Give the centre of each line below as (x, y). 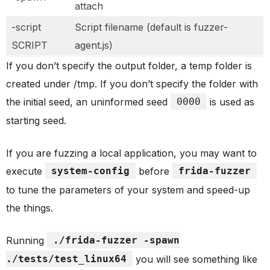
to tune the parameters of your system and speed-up (128, 190)
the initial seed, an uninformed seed (88, 102)
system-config (90, 171)
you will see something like (195, 259)
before (154, 171)
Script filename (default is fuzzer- (151, 27)
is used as (231, 102)
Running (27, 240)
